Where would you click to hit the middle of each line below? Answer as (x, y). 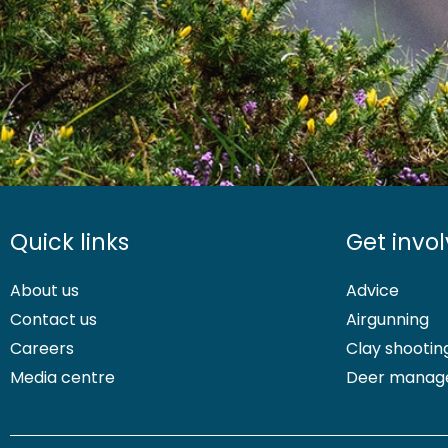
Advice (372, 290)
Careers (42, 348)
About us (44, 290)
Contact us (53, 319)
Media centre (62, 377)
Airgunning (387, 319)
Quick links (69, 241)
